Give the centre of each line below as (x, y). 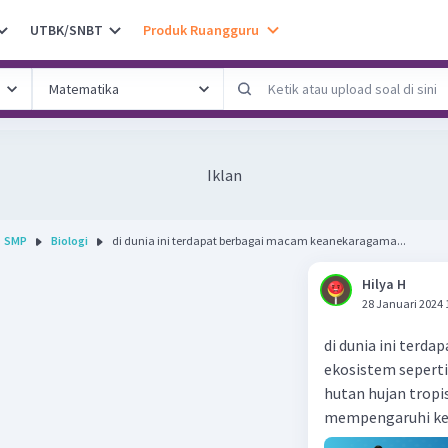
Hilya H (384, 284)
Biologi (69, 240)
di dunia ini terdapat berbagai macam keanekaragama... (259, 240)
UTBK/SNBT (66, 29)
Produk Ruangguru (201, 29)
